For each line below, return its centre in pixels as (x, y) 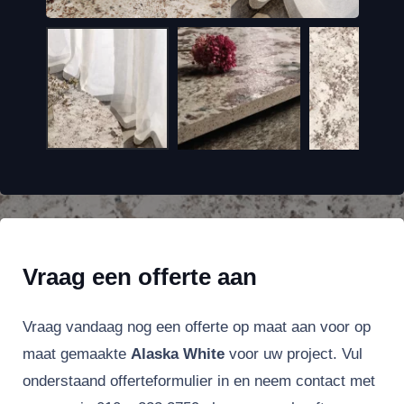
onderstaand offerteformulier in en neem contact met (199, 381)
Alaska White (178, 354)
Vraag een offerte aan (140, 276)
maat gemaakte (77, 354)
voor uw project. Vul (294, 354)
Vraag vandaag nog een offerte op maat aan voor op (197, 327)
